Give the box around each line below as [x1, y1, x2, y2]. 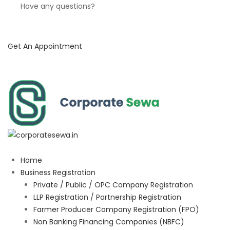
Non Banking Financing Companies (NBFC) [33, 217, 184, 227]
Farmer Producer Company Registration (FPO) [33, 204, 199, 215]
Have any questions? [21, 1, 95, 11]
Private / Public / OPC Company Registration [33, 180, 193, 190]
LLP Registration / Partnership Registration [33, 192, 181, 203]
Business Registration [21, 167, 95, 178]
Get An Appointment [8, 41, 82, 51]
